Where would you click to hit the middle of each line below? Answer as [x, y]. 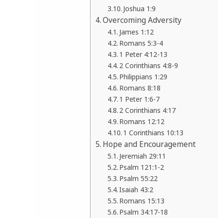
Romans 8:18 [140, 88]
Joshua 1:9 [140, 9]
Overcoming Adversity [142, 20]
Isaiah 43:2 [136, 190]
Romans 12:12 [142, 122]
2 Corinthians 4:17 [148, 110]
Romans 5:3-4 [141, 43]
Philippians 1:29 [144, 77]
